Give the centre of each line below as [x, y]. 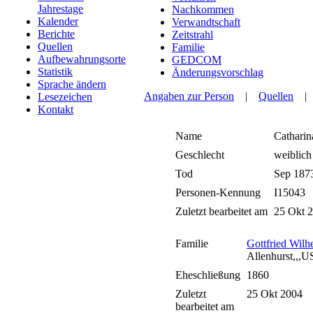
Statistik [55, 72]
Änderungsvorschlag [218, 73]
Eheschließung [208, 275]
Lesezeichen [65, 97]
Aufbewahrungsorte [82, 59]
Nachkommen [203, 10]
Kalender [58, 21]
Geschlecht [200, 155]
